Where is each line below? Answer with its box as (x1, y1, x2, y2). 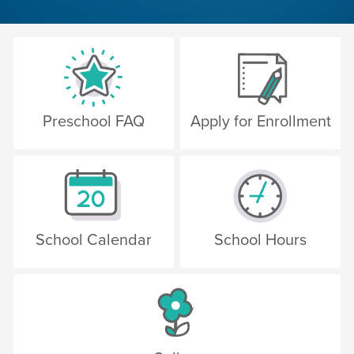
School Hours (214, 231, 307, 250)
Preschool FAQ (43, 112, 145, 132)
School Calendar (36, 231, 152, 250)
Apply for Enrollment (190, 112, 331, 132)
